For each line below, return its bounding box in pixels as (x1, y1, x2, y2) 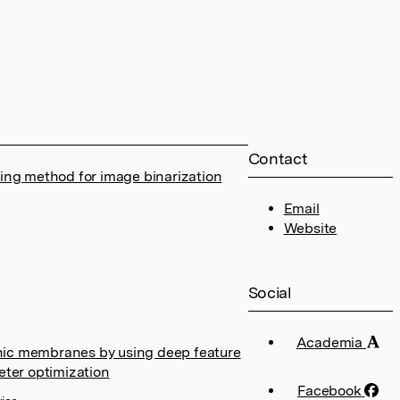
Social (247, 283, 292, 302)
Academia (296, 334, 363, 351)
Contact (247, 149, 308, 168)
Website (283, 220, 337, 237)
